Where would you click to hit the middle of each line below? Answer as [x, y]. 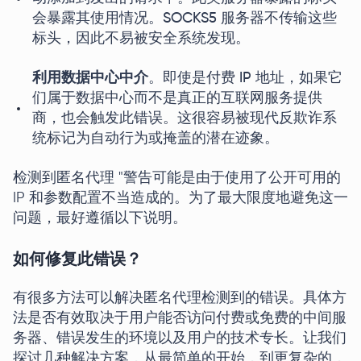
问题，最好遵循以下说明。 [100, 218]
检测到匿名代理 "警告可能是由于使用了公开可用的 [177, 178]
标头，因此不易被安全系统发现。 [141, 39]
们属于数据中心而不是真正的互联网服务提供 [177, 98]
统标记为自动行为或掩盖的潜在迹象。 [156, 139]
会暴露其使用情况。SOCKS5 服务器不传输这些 [185, 19]
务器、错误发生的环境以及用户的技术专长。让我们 [180, 338]
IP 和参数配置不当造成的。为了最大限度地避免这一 [180, 198]
